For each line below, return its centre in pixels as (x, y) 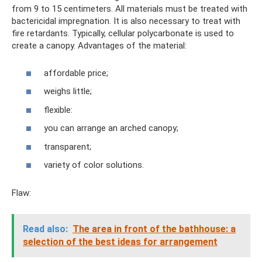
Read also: (45, 229)
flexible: (58, 110)
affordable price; (76, 73)
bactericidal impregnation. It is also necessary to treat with (126, 21)
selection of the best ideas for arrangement (120, 242)
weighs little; (68, 91)
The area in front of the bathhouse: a (154, 229)
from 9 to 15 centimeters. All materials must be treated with (130, 9)
